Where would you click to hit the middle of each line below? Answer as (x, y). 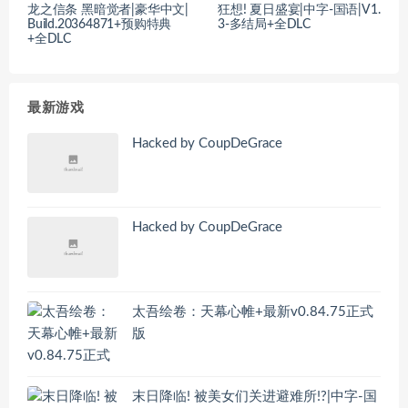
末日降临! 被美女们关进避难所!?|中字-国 (255, 396)
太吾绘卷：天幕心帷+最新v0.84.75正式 (253, 312)
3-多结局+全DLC (264, 24)
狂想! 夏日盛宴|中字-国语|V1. (299, 10)
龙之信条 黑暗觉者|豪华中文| (108, 10)
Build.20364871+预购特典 (100, 24)
